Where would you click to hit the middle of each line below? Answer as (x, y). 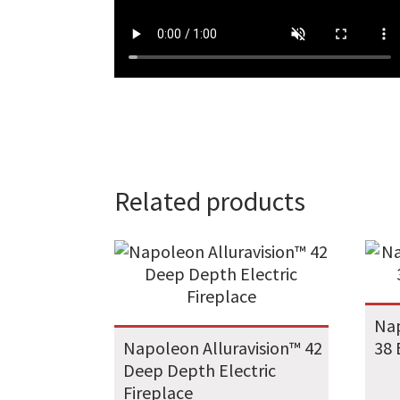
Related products (209, 201)
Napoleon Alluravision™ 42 (222, 348)
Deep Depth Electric (199, 371)
